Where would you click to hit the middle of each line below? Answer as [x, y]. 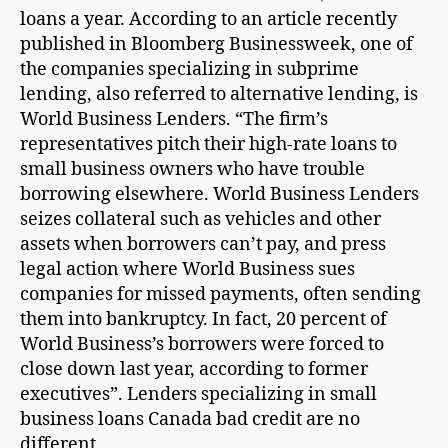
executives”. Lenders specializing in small [198, 394]
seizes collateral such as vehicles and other [200, 219]
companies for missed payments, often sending [220, 294]
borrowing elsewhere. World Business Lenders [219, 194]
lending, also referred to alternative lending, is [219, 94]
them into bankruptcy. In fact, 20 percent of [203, 319]
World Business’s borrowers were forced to [202, 344]
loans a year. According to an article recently [208, 19]
